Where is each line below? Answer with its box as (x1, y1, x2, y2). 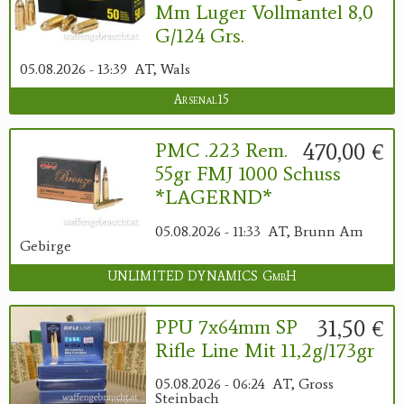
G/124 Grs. (155, 23, 244, 48)
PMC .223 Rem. (155, 138, 288, 163)
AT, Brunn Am (268, 222, 363, 240)
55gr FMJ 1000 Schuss (155, 161, 341, 187)
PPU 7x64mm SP (155, 314, 298, 339)
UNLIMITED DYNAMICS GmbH (106, 268, 298, 284)
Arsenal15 (174, 92, 230, 108)
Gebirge (20, 236, 71, 254)
